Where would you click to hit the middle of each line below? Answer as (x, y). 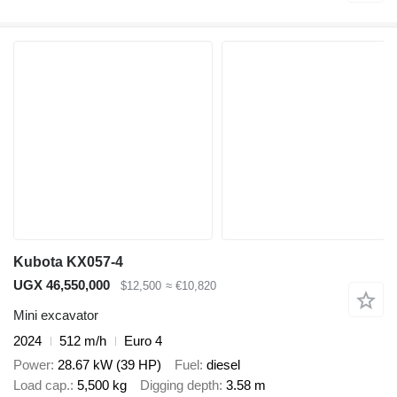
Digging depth (179, 385)
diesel (223, 364)
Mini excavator (56, 315)
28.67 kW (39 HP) (109, 364)
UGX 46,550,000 (62, 284)
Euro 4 (143, 341)
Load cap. (42, 385)
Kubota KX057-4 (68, 261)
